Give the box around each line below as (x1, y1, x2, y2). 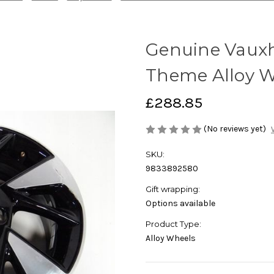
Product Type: (146, 219, 201, 229)
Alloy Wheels (146, 233, 196, 244)
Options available (146, 198, 215, 209)
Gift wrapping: (146, 184, 200, 194)
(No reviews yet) (204, 124, 266, 135)
